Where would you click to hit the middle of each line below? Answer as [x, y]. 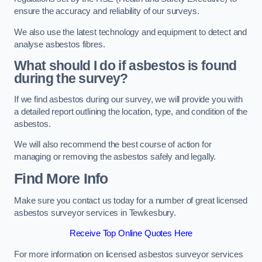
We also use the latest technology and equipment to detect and [131, 32]
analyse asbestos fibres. [60, 44]
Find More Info [61, 179]
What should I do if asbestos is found [125, 66]
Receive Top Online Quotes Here [131, 234]
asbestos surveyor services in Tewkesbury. [95, 213]
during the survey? [71, 79]
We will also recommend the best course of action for [113, 145]
